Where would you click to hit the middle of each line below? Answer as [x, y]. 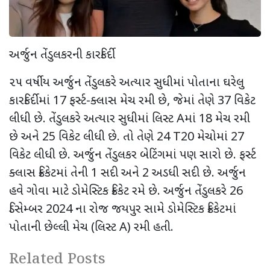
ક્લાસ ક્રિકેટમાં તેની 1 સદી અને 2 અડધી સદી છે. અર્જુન [127, 173]
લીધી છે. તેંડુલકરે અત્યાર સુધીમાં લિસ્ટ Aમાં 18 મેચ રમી [130, 119]
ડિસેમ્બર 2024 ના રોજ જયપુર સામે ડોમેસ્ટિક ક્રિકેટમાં [123, 209]
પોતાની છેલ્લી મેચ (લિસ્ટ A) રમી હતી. [91, 228]
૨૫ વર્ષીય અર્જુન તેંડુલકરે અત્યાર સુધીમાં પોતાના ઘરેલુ [127, 83]
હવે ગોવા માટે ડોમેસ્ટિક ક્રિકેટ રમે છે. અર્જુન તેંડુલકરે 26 [126, 191]
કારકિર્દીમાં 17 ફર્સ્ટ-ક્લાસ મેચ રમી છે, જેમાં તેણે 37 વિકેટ [132, 101]
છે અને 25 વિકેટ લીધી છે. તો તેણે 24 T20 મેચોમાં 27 [127, 137]
